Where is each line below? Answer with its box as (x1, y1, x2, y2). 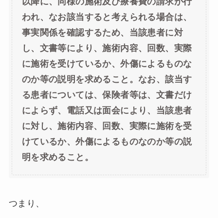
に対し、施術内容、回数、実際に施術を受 (21, 121, 192, 131)
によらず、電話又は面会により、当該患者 (21, 105, 192, 115)
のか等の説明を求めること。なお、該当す (21, 74, 192, 84)
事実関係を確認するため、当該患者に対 (21, 27, 183, 37)
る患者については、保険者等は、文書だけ (21, 90, 192, 100)
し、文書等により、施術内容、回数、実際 (21, 43, 192, 53)
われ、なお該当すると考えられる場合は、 (21, 12, 192, 22)
